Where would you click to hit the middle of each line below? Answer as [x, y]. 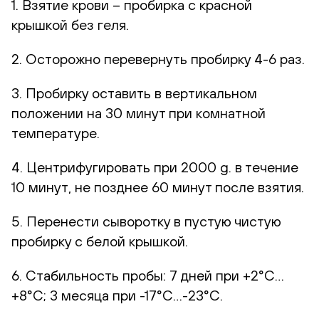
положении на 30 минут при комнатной [138, 113]
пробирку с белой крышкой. [100, 241]
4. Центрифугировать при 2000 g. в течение [155, 167]
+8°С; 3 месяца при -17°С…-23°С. [117, 295]
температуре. [56, 132]
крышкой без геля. [70, 24]
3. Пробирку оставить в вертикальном [134, 93]
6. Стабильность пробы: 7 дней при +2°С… [148, 275]
